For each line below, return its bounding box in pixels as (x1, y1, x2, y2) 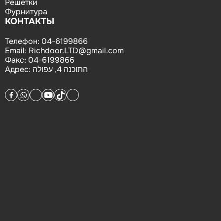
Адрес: (5, 64, 33, 74)
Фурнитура (5, 6, 47, 17)
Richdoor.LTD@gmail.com (29, 45, 124, 56)
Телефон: (5, 36, 41, 46)
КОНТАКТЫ (5, 16, 54, 27)
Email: (5, 45, 29, 56)
